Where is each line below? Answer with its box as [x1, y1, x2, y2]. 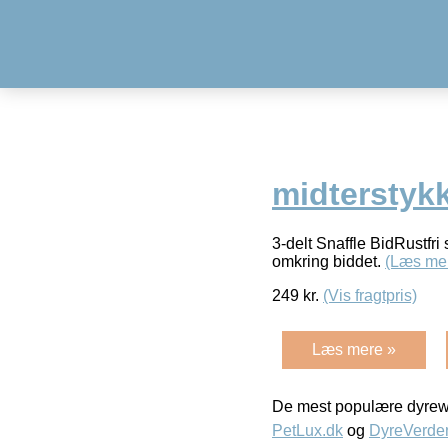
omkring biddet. [272, 252, 385, 270]
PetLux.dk [272, 421, 343, 439]
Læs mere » [312, 340, 396, 358]
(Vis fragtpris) [323, 286, 417, 304]
